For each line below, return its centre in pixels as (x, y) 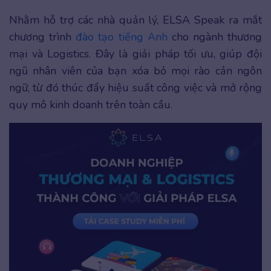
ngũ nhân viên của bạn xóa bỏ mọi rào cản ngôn (135, 70)
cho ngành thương (214, 37)
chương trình (43, 37)
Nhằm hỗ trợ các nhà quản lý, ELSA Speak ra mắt (135, 20)
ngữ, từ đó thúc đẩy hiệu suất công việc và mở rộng (135, 87)
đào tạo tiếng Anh (122, 37)
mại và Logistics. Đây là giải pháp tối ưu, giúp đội (135, 54)
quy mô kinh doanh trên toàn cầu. (91, 104)
